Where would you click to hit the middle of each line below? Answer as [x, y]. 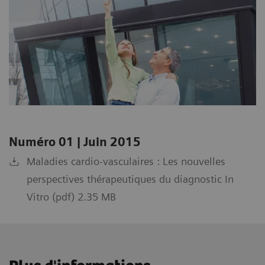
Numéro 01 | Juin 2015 [75, 142]
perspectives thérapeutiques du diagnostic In [130, 179]
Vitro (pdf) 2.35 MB [71, 196]
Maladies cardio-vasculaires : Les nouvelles [126, 161]
